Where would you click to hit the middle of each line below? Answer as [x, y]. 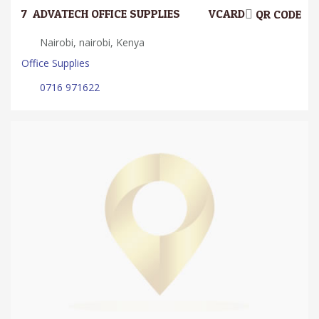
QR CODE [277, 15]
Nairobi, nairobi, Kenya [91, 43]
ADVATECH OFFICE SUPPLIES [106, 14]
